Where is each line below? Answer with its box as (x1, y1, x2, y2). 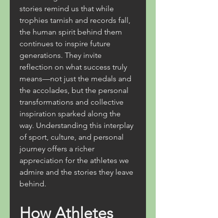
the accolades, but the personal (19, 86, 128, 95)
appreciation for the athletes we (19, 156, 129, 165)
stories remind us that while (19, 4, 114, 13)
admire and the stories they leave (19, 167, 133, 177)
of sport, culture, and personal (19, 132, 124, 142)
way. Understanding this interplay (19, 121, 133, 130)
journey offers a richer (19, 144, 94, 153)
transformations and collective (19, 97, 124, 107)
